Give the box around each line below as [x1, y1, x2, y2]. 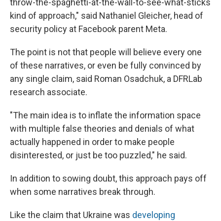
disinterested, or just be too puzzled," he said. [10, 150, 187, 161]
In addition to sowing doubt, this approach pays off [10, 173, 207, 184]
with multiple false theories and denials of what [10, 123, 194, 134]
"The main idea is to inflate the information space [10, 110, 201, 121]
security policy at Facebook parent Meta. [10, 24, 167, 35]
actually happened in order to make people [10, 137, 175, 147]
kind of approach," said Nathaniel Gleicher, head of [10, 10, 203, 21]
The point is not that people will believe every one [10, 47, 202, 58]
